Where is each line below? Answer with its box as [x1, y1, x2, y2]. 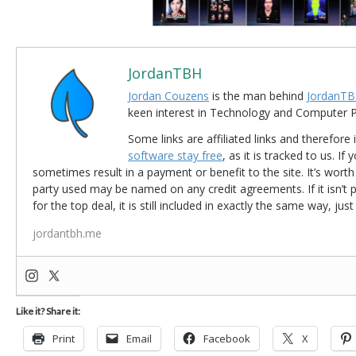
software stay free [128, 148, 222, 164]
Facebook [203, 331, 250, 346]
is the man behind [209, 88, 307, 104]
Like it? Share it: [16, 305, 80, 318]
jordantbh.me [33, 226, 102, 242]
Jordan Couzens [128, 88, 209, 104]
